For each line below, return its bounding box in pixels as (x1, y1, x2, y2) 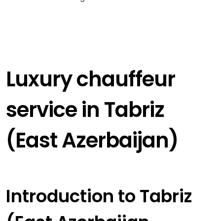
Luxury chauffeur (5, 65, 175, 94)
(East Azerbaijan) (5, 126, 178, 155)
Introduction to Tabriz (5, 184, 192, 209)
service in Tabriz (5, 95, 164, 125)
